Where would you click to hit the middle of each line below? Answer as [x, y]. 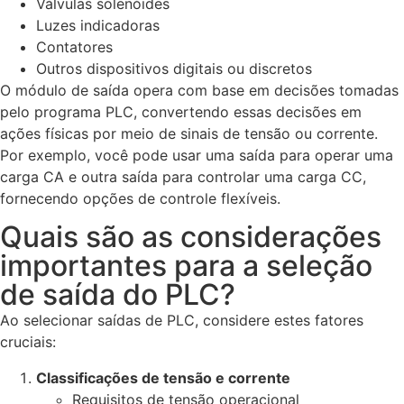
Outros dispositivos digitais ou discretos [174, 69]
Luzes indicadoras [98, 26]
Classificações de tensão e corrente [163, 377]
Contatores [74, 47]
